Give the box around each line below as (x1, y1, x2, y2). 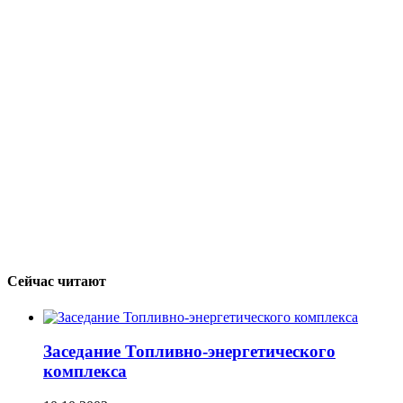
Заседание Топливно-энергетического (43, 342, 336, 362)
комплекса (43, 362, 127, 381)
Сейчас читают (7, 273, 106, 290)
